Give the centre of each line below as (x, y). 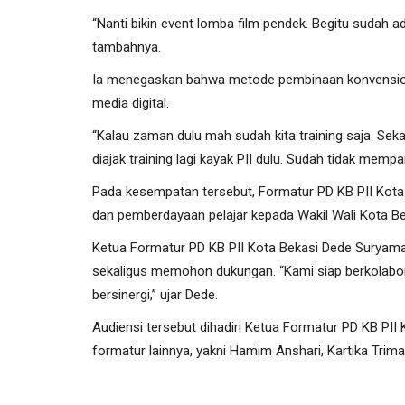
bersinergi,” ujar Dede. (155, 294)
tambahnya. (127, 47)
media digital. (131, 103)
